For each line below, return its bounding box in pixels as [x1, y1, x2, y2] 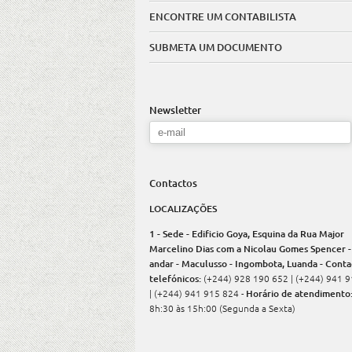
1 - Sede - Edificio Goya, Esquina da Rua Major [149, 227, 344, 240]
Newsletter [149, 103, 201, 117]
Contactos [149, 176, 197, 190]
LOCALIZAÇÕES [149, 202, 217, 215]
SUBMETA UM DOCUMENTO [149, 40, 282, 54]
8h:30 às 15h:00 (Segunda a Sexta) [149, 302, 295, 314]
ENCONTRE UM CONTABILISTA [149, 9, 296, 24]
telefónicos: [149, 272, 203, 285]
